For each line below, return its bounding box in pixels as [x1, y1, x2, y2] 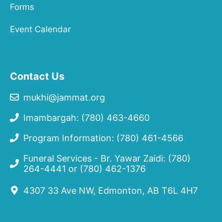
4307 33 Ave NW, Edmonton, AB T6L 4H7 [23, 185, 198, 196]
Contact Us [10, 70, 64, 82]
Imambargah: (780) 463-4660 [23, 112, 150, 123]
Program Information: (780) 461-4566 [23, 132, 183, 143]
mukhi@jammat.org [23, 92, 105, 103]
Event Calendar [10, 24, 71, 34]
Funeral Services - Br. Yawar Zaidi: [23, 153, 168, 164]
